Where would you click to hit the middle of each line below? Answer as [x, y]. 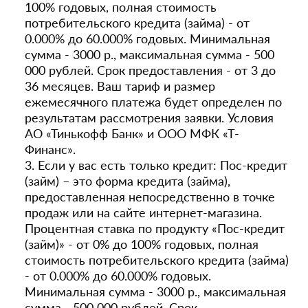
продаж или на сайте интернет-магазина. [143, 212]
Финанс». [50, 149]
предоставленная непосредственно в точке [150, 197]
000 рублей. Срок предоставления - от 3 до [150, 70]
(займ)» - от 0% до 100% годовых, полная [142, 244]
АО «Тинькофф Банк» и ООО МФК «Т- [132, 133]
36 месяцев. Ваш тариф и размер [120, 86]
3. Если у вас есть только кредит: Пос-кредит [156, 165]
